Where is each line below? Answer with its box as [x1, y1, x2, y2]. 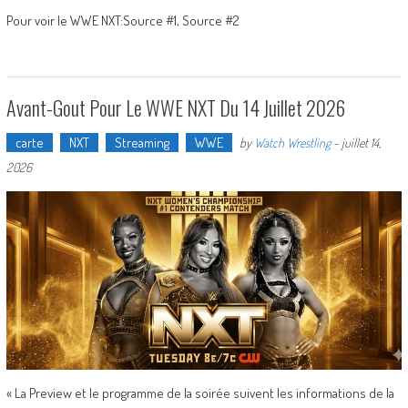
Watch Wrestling [253, 135, 331, 151]
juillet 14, [341, 135, 381, 151]
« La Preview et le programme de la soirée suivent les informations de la [5, 383, 394, 402]
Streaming [114, 134, 169, 152]
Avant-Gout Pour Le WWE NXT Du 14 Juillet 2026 [5, 93, 345, 123]
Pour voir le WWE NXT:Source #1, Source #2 [5, 12, 240, 30]
